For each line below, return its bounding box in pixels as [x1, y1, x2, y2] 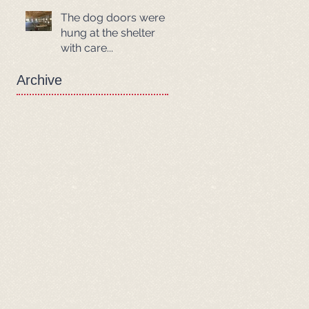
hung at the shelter [61, 26, 155, 39]
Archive [17, 72, 62, 88]
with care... [61, 41, 113, 54]
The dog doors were [61, 11, 165, 24]
